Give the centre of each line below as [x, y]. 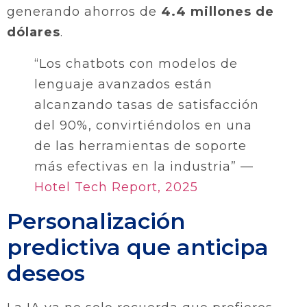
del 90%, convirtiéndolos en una [143, 125]
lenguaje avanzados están [123, 84]
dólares [34, 32]
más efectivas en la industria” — [144, 166]
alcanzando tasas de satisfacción [147, 105]
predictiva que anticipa [138, 247]
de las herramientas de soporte [140, 146]
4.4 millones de [218, 11]
